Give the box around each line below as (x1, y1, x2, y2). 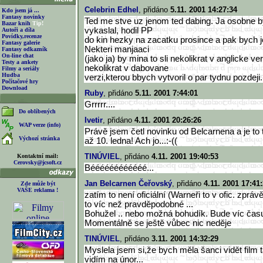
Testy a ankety (2, 59, 38, 65)
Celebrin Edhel (85, 5, 139, 14)
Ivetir (85, 116, 103, 124)
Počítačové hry (2, 78, 38, 85)
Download (2, 85, 28, 91)
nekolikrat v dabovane (85, 63, 168, 73)
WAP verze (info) (19, 122, 60, 128)
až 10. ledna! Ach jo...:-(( (85, 136, 177, 146)
